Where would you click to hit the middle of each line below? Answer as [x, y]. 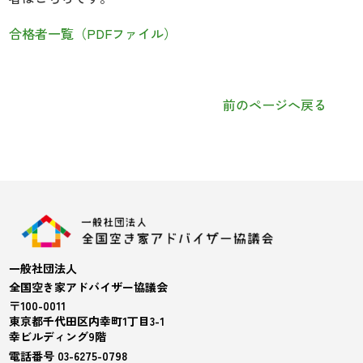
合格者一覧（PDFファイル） [93, 33]
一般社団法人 [43, 269]
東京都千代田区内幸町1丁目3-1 [87, 321]
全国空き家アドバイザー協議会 [89, 287]
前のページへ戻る [275, 104]
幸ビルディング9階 [58, 337]
